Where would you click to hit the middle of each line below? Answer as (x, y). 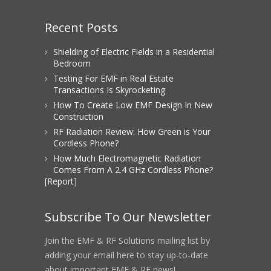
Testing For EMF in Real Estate (113, 78)
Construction (78, 116)
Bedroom (72, 63)
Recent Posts (81, 28)
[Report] (61, 181)
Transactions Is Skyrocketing (109, 90)
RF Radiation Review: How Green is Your (132, 132)
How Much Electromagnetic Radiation (127, 158)
